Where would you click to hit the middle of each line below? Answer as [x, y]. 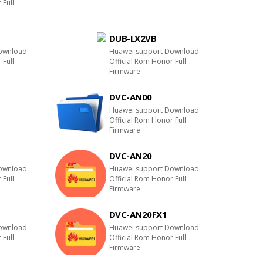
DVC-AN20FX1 [138, 214]
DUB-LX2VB [133, 38]
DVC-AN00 [130, 97]
